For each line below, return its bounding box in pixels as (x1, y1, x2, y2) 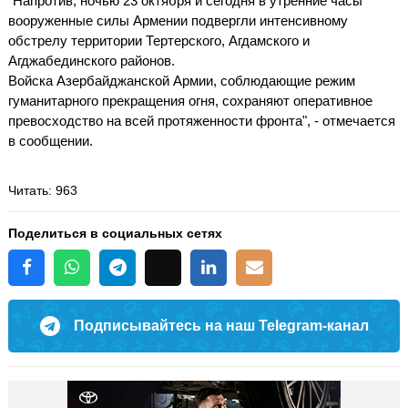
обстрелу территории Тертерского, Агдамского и (8, 32, 310, 48)
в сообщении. (8, 132, 93, 148)
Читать (8, 182, 48, 198)
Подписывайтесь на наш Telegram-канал (73, 317, 369, 333)
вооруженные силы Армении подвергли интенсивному (8, 12, 348, 28)
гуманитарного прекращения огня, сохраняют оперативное (8, 92, 372, 108)
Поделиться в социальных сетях (8, 225, 222, 240)
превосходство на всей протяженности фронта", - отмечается (8, 112, 395, 128)
